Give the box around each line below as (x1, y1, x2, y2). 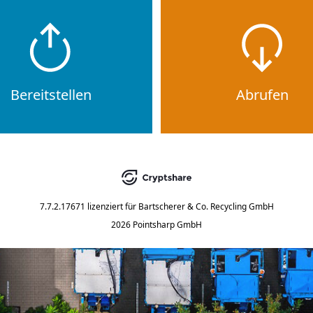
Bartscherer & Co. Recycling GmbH (138, 201, 274, 212)
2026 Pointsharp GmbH (111, 219, 202, 231)
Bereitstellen (10, 85, 92, 104)
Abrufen (236, 85, 289, 104)
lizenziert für (87, 201, 136, 212)
